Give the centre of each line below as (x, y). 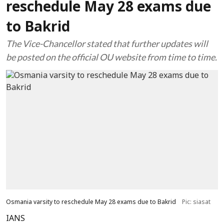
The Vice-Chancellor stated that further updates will (107, 43)
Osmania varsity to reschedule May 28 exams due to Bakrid (91, 202)
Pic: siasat (196, 202)
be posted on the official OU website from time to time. (111, 57)
